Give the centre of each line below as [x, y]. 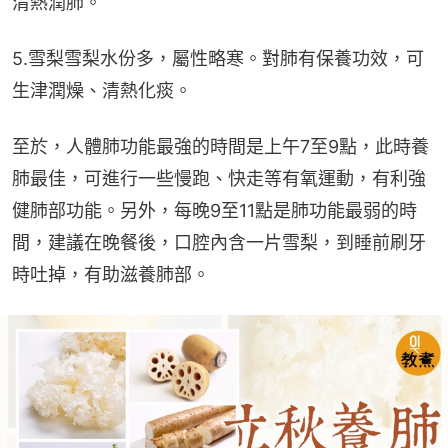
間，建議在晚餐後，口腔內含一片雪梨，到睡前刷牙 [219, 242]
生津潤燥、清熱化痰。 [102, 90]
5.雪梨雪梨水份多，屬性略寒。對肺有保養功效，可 [218, 58]
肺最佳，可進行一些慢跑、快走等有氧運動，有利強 [219, 178]
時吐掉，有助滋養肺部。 [111, 274]
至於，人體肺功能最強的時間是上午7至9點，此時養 [220, 146]
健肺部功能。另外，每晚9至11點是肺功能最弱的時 [214, 210]
